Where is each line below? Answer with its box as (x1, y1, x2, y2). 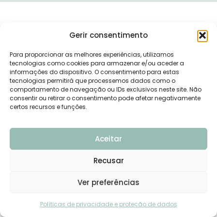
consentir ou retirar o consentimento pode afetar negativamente (10, 93, 201, 102)
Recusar (93, 155, 124, 166)
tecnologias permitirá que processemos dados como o (10, 76, 175, 85)
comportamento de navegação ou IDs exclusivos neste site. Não (10, 85, 201, 93)
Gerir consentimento (69, 30, 148, 40)
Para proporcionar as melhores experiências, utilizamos (10, 50, 174, 59)
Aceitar (95, 133, 122, 144)
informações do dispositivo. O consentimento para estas (10, 67, 179, 76)
